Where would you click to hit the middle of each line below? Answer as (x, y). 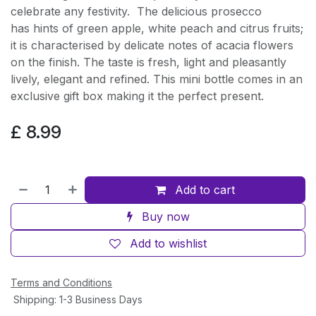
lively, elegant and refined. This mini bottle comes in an (157, 79)
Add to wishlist (168, 243)
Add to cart (203, 190)
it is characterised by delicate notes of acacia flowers (152, 45)
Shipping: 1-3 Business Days (77, 299)
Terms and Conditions (61, 282)
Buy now (164, 217)
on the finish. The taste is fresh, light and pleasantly (148, 62)
